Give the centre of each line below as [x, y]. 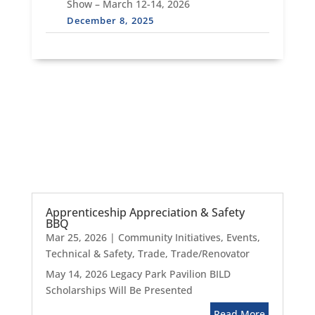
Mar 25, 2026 [76, 237]
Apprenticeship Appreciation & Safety [145, 212]
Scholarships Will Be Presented [119, 290]
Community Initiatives [169, 237]
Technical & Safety [89, 253]
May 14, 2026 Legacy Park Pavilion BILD [138, 274]
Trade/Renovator [210, 253]
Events [242, 237]
